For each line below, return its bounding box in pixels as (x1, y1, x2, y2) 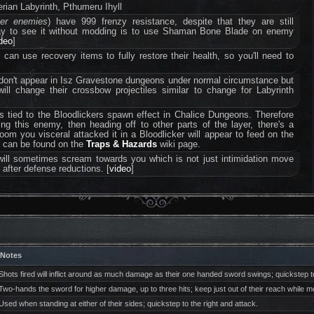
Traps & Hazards (86, 139, 158, 149)
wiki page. (157, 139, 201, 149)
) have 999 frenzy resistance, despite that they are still (48, 16, 294, 27)
